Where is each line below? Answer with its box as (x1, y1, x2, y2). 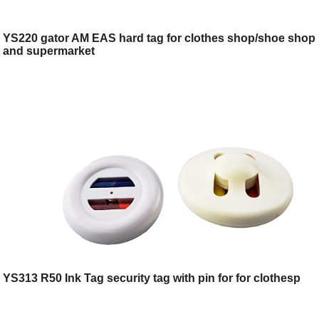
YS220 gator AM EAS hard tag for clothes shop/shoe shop (3, 31, 316, 44)
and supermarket (3, 44, 95, 57)
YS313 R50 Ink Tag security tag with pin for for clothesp (3, 271, 301, 284)
